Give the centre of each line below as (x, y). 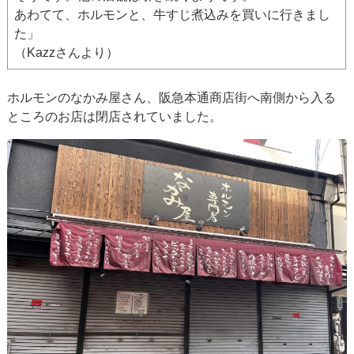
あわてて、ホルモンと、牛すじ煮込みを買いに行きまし (173, 14)
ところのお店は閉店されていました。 (115, 116)
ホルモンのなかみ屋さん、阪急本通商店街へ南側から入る (172, 97)
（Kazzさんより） (67, 52)
